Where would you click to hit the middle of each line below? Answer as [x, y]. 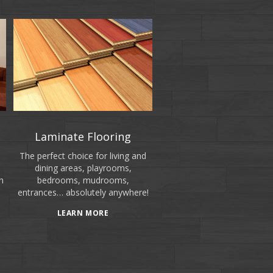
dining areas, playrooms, [83, 168]
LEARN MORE [83, 213]
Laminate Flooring [83, 137]
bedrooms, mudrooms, [83, 180]
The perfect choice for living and [83, 156]
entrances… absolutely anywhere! [83, 193]
